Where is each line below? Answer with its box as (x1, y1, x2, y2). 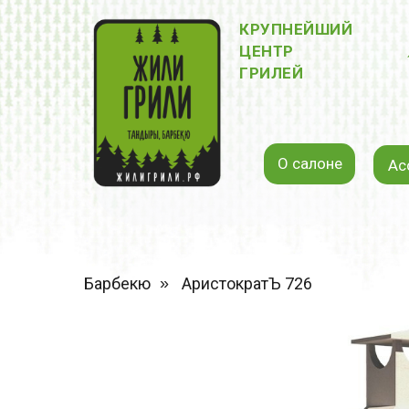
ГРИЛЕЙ (239, 64, 303, 82)
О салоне (277, 154, 342, 173)
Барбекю (84, 274, 151, 293)
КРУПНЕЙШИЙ (239, 20, 352, 38)
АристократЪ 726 (182, 274, 312, 293)
